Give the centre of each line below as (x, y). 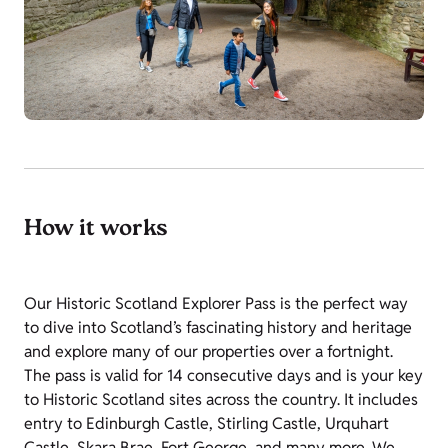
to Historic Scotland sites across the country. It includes (221, 399)
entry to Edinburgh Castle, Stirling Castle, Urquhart (206, 423)
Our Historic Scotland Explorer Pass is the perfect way (216, 303)
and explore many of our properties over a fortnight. (208, 351)
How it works (96, 230)
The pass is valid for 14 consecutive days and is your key (223, 375)
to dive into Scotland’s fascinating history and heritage (218, 327)
